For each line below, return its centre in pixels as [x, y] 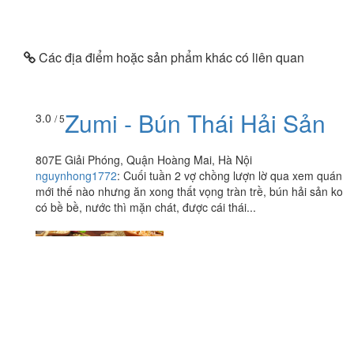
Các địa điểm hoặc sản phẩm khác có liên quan [170, 57]
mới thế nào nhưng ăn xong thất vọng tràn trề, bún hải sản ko [189, 192]
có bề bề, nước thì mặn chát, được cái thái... [146, 207]
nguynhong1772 [76, 176]
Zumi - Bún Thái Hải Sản [195, 123]
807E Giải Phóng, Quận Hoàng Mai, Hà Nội [144, 160]
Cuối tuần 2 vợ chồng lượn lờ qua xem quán [233, 176]
